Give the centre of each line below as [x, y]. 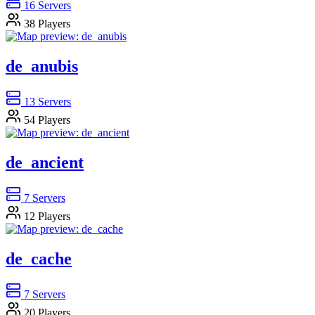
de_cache [39, 258]
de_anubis [42, 66]
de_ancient [45, 162]
